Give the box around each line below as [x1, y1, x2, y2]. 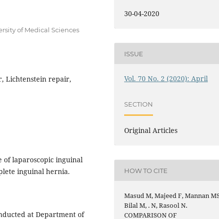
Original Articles [124, 126, 178, 135]
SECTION [124, 100, 153, 108]
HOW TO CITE [124, 166, 168, 175]
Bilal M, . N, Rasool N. [124, 201, 188, 210]
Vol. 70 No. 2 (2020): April [124, 74, 208, 84]
